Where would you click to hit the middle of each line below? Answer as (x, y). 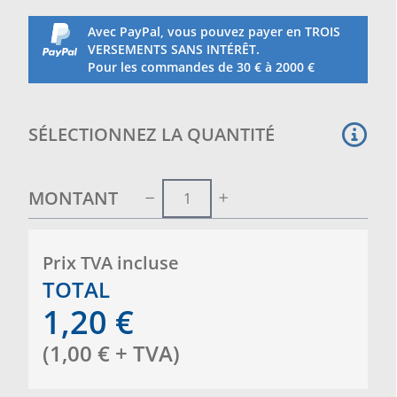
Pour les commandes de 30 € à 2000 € (201, 66)
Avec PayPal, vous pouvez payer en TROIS (214, 31)
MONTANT (73, 198)
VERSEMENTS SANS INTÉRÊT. (174, 49)
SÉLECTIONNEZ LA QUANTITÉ (152, 134)
